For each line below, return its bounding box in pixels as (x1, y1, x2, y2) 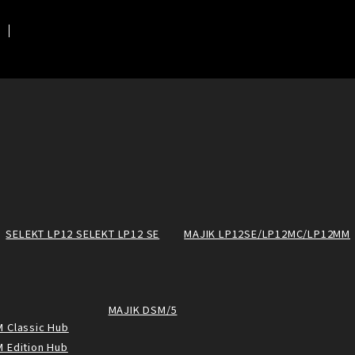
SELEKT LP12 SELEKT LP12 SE (6, 226, 160, 242)
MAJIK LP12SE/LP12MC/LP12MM (184, 226, 351, 242)
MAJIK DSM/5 (108, 302, 177, 318)
